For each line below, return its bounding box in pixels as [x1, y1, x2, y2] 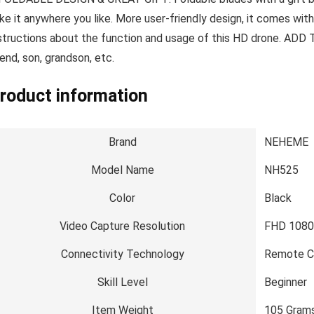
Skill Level [97, 275, 148, 289]
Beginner [264, 275, 307, 289]
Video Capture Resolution [60, 219, 185, 233]
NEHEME [264, 135, 308, 149]
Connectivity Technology [60, 247, 184, 261]
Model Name [90, 163, 154, 177]
